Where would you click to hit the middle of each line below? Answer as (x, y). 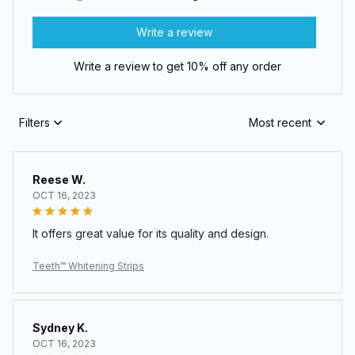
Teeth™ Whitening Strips (88, 265)
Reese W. (59, 179)
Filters (34, 123)
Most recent (280, 123)
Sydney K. (60, 327)
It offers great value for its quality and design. (151, 233)
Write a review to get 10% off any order (177, 66)
